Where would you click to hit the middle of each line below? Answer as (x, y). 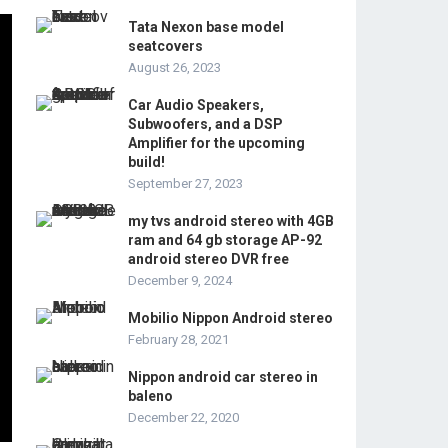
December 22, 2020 (183, 417)
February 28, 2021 (178, 339)
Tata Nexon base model (206, 27)
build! (146, 162)
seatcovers (165, 46)
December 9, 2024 (180, 280)
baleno (150, 396)
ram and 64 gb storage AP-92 (225, 240)
